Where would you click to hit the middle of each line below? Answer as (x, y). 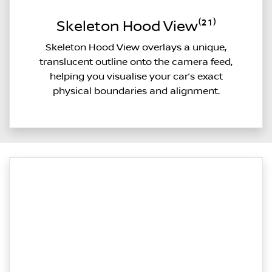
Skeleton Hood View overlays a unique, (136, 47)
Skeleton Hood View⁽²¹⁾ (136, 26)
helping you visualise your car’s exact (136, 76)
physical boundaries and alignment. (136, 91)
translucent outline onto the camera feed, (136, 62)
